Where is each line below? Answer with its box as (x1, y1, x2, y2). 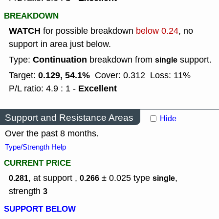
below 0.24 (136, 25, 178, 37)
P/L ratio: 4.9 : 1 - (9, 83, 78, 95)
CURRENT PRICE (4, 157, 71, 170)
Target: (9, 69, 38, 82)
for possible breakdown (41, 25, 136, 37)
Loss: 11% (150, 69, 191, 82)
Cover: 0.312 (90, 69, 150, 82)
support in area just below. (9, 38, 111, 50)
